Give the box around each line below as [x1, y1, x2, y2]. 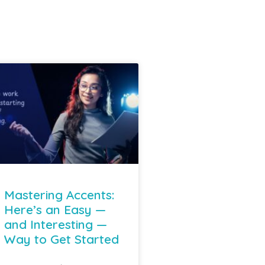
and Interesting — [4, 216, 107, 232]
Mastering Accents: [4, 186, 114, 202]
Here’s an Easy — [4, 201, 106, 217]
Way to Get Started [4, 231, 119, 247]
